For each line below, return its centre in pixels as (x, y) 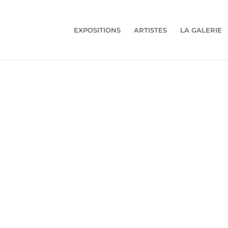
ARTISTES (150, 30)
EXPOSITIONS (97, 30)
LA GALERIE (201, 30)
